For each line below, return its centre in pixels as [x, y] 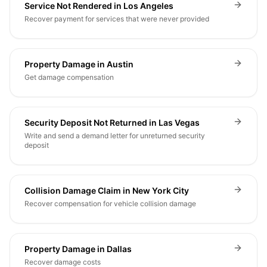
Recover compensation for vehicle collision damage [110, 204]
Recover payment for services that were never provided [117, 19]
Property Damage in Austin [79, 64]
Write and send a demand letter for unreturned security [115, 136]
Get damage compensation [69, 77]
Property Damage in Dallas [78, 249]
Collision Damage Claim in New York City [107, 190]
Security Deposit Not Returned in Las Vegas [112, 122]
